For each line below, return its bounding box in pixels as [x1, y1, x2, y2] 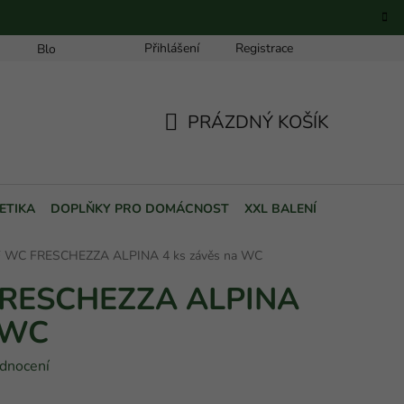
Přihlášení [144, 40, 199, 58]
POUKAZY [332, 200, 391, 218]
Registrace [235, 40, 293, 58]
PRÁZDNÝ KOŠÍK [188, 110, 329, 135]
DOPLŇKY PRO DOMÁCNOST [50, 200, 229, 218]
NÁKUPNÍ [163, 131, 245, 156]
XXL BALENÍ [244, 200, 317, 218]
